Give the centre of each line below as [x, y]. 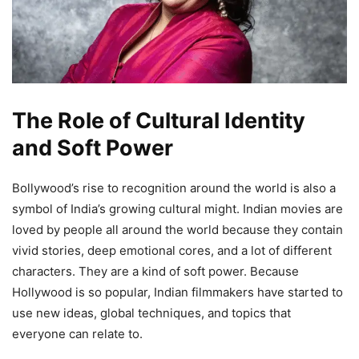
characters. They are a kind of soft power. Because [155, 271]
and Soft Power [93, 147]
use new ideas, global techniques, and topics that [151, 313]
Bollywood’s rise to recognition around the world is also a [174, 188]
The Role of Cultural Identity [159, 120]
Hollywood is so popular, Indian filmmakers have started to [177, 292]
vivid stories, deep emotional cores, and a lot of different [172, 250]
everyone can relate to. [77, 333]
